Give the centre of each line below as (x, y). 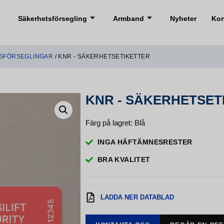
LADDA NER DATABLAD (137, 197)
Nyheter (183, 18)
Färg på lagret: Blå (115, 123)
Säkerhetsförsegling (52, 18)
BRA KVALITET (124, 160)
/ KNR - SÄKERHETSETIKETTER (102, 56)
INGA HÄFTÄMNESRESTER (145, 142)
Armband (128, 18)
